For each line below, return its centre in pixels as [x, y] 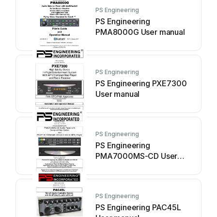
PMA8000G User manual [140, 32]
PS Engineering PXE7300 [141, 83]
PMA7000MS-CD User [137, 156]
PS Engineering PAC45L [138, 207]
